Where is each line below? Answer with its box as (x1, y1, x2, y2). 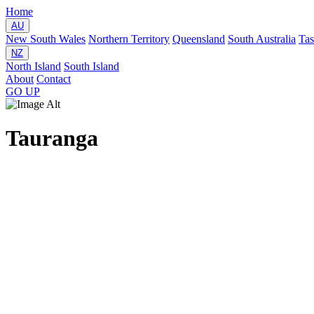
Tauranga (6, 125, 98, 151)
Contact (36, 73, 71, 85)
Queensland (172, 33, 225, 45)
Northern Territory (88, 33, 170, 45)
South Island (64, 60, 119, 72)
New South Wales (6, 33, 86, 45)
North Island (6, 60, 61, 72)
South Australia (228, 33, 296, 45)
